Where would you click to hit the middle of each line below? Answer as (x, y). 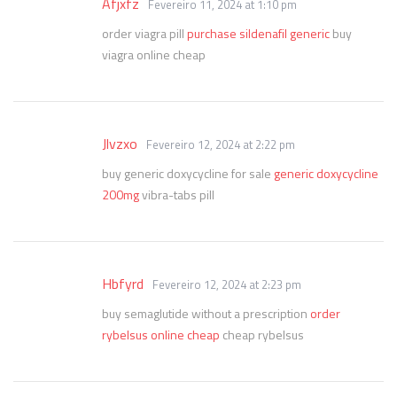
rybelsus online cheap (161, 335)
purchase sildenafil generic (258, 33)
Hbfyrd (123, 284)
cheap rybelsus (262, 335)
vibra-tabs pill (177, 195)
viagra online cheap (154, 54)
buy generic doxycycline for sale (188, 173)
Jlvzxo (120, 144)
